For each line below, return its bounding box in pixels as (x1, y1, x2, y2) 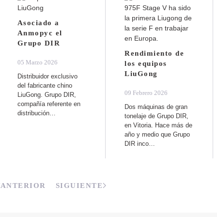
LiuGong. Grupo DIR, (17, 91, 76, 98)
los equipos (124, 59, 167, 67)
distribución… (17, 109, 56, 117)
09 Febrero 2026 (124, 89, 168, 96)
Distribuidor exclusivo (17, 72, 77, 80)
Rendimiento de (124, 49, 185, 57)
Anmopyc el (17, 29, 62, 37)
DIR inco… (124, 139, 155, 147)
